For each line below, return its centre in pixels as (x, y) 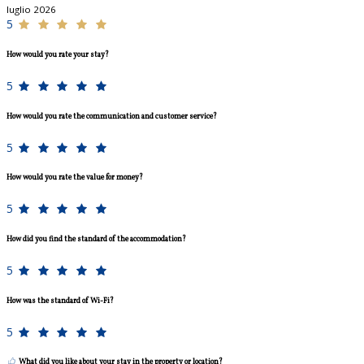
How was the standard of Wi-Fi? (60, 301)
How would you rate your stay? (58, 55)
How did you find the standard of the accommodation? (96, 240)
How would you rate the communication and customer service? (112, 116)
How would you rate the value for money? (75, 178)
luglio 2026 (31, 10)
